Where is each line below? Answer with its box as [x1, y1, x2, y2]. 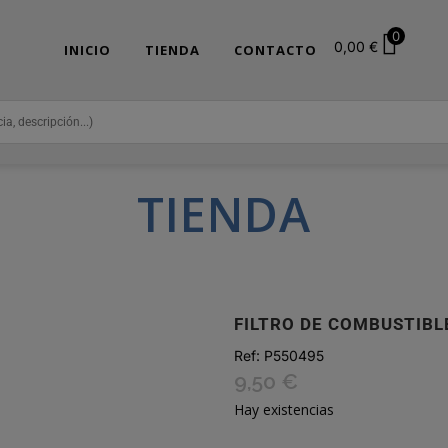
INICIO [64, 41, 111, 59]
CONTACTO [234, 41, 317, 59]
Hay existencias [234, 400, 334, 419]
